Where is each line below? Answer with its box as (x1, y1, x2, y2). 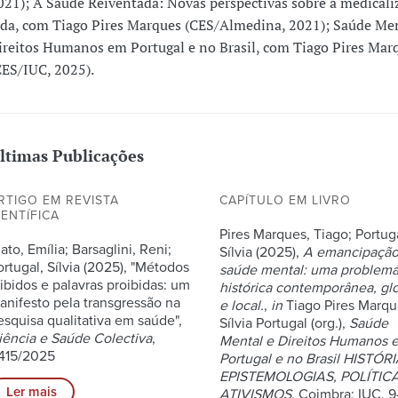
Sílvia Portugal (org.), (219, 314, 350, 332)
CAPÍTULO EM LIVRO (219, 192, 352, 208)
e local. (219, 296, 265, 314)
